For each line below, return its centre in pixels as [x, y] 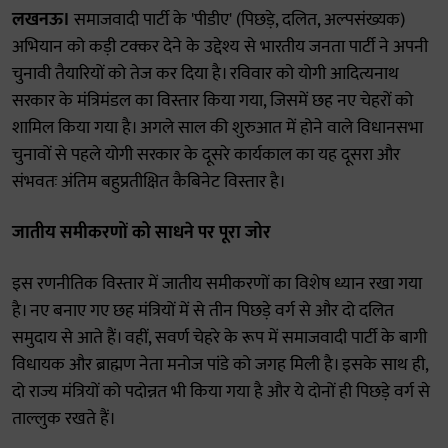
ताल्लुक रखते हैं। [64, 419]
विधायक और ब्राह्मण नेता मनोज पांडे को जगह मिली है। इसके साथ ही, [220, 365]
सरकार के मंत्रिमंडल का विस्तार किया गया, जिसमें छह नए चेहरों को [212, 101]
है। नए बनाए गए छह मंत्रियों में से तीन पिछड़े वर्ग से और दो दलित [203, 311]
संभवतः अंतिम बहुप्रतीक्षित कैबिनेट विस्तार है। [149, 182]
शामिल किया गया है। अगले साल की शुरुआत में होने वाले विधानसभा [217, 128]
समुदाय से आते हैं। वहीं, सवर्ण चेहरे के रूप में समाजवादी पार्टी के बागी [219, 338]
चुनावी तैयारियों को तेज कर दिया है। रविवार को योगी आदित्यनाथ [205, 74]
